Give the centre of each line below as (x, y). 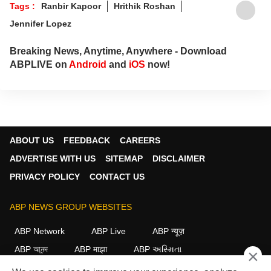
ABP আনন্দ (31, 249)
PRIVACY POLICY (45, 176)
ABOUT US (32, 140)
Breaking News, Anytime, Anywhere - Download (118, 51)
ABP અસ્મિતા (158, 249)
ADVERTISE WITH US (53, 158)
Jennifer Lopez (41, 23)
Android (88, 64)
